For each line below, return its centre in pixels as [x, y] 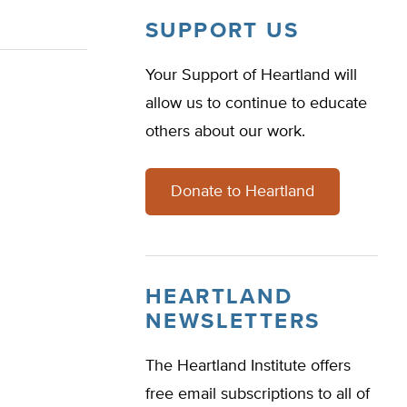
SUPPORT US [222, 31]
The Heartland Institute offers [248, 366]
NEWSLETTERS [233, 322]
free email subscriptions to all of [258, 394]
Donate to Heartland [243, 192]
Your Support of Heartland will [251, 75]
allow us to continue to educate [256, 104]
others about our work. [225, 132]
